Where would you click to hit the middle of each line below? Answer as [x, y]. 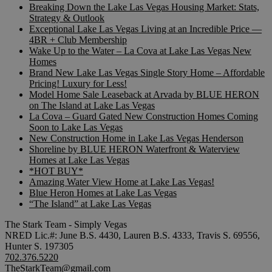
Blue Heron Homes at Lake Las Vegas [103, 193]
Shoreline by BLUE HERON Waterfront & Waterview [134, 149]
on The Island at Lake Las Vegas [92, 106]
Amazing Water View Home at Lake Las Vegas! [122, 182]
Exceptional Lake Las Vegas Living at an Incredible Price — [145, 29]
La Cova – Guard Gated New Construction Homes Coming [144, 117]
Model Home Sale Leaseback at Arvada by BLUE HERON [144, 95]
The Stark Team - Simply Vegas [66, 225]
